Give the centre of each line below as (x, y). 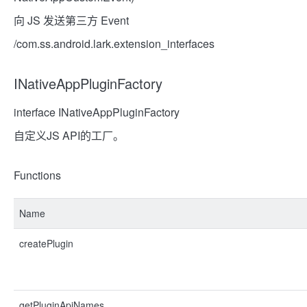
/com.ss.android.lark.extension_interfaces (114, 44)
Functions (37, 175)
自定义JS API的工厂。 (69, 135)
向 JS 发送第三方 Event (71, 20)
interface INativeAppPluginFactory (97, 112)
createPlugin (46, 243)
